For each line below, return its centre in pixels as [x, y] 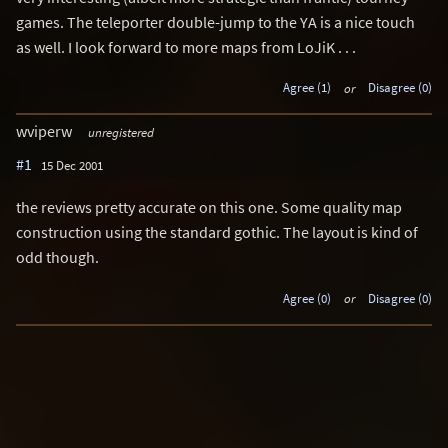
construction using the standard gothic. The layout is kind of [217, 232]
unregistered [120, 132]
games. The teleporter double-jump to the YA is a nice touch [215, 21]
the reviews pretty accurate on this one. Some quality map [209, 207]
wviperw [45, 131]
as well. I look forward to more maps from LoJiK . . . [186, 46]
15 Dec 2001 [72, 165]
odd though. [57, 257]
